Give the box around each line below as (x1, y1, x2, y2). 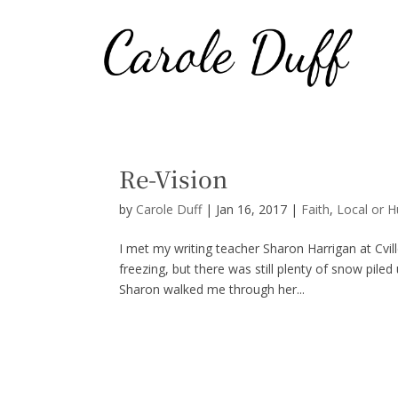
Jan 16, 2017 (216, 200, 288, 218)
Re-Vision (119, 161, 228, 195)
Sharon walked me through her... (119, 280, 306, 298)
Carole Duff (136, 200, 203, 218)
